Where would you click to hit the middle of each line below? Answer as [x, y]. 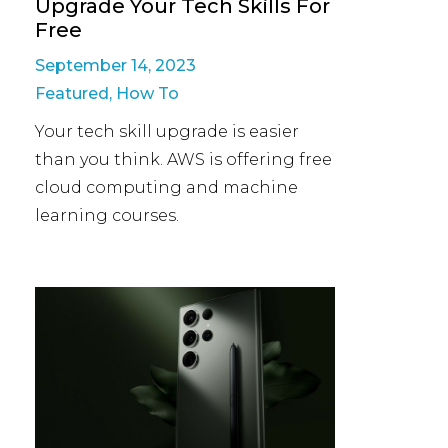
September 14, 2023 [115, 65]
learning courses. [107, 215]
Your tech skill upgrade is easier [167, 131]
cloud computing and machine [166, 187]
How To [147, 93]
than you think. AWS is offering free [183, 159]
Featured [72, 93]
